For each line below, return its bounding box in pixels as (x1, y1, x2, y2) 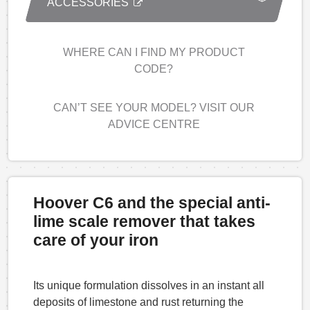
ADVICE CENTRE (107, 118, 200, 130)
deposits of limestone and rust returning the (33, 295, 244, 308)
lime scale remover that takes (33, 212, 255, 230)
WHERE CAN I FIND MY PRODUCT (62, 46, 245, 58)
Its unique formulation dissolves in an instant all (33, 279, 264, 291)
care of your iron (33, 230, 158, 249)
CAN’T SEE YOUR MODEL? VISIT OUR (53, 101, 255, 113)
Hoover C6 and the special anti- (33, 193, 271, 212)
